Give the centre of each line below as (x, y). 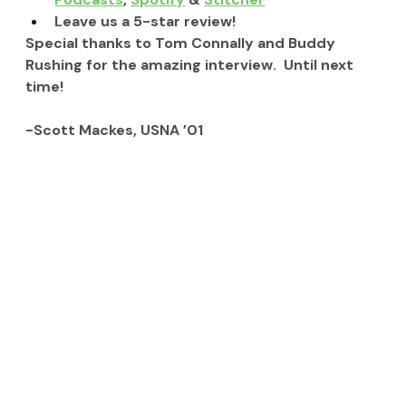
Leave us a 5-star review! (145, 22)
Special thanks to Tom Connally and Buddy (183, 43)
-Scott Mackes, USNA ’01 (115, 130)
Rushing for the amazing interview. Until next (192, 65)
